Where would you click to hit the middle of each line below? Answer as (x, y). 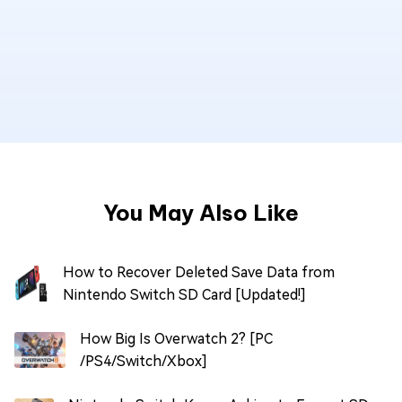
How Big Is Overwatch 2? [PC (177, 339)
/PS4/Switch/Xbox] (144, 362)
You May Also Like (201, 213)
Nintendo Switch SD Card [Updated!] (184, 295)
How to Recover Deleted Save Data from (198, 273)
